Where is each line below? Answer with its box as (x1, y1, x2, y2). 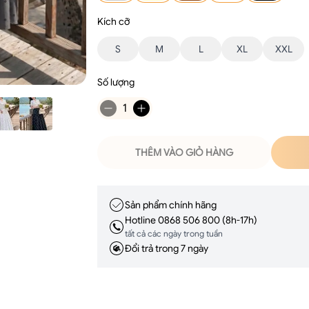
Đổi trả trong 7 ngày (125, 241, 209, 255)
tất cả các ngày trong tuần (125, 228, 223, 239)
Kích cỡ (97, 15, 130, 28)
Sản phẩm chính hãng (125, 198, 217, 211)
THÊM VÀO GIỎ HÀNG (135, 146, 234, 159)
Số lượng (97, 76, 135, 88)
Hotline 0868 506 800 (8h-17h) (125, 214, 258, 226)
